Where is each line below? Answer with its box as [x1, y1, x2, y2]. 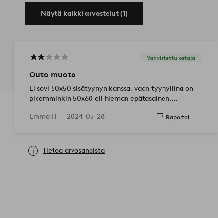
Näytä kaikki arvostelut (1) [41, 9, 127, 18]
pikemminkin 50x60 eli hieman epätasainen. [29, 94, 171, 103]
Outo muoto [29, 70, 76, 80]
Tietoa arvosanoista [43, 146, 105, 155]
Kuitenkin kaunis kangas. [29, 105, 109, 113]
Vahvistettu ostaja [146, 54, 195, 61]
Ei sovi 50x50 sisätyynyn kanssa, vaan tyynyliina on [29, 84, 193, 93]
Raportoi [165, 113, 189, 121]
